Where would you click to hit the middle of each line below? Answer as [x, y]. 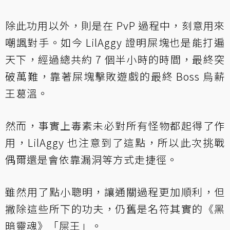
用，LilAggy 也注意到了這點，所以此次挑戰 [115, 142]
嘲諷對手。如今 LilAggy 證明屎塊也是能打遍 [115, 42]
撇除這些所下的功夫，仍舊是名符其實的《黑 [115, 208]
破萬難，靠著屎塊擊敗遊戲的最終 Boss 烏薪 [115, 76]
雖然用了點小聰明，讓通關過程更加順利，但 [115, 191]
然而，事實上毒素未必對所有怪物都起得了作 [115, 125]
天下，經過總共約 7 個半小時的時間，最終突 [115, 59]
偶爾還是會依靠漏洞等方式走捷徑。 [91, 159]
